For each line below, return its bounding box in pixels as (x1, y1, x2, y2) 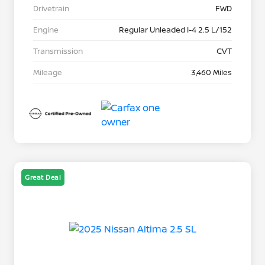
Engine (33, 24, 59, 35)
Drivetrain (33, 3, 69, 14)
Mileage (33, 67, 62, 78)
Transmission (33, 46, 83, 57)
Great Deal (25, 173, 61, 182)
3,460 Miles (191, 67, 232, 78)
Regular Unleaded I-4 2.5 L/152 (119, 24, 232, 35)
